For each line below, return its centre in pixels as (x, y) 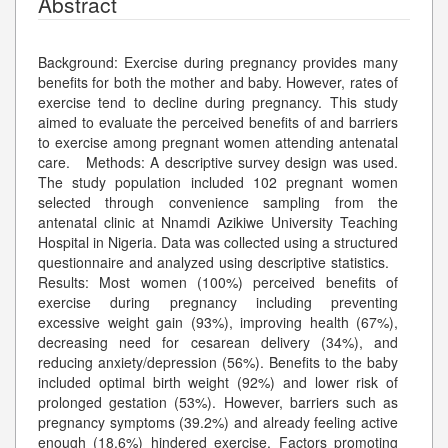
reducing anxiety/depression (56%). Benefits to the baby (218, 361)
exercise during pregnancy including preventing (218, 301)
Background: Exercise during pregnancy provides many (218, 61)
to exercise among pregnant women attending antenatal (218, 141)
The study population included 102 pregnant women (218, 181)
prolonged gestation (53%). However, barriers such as (218, 401)
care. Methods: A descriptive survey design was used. (218, 161)
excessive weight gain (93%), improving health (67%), (218, 321)
